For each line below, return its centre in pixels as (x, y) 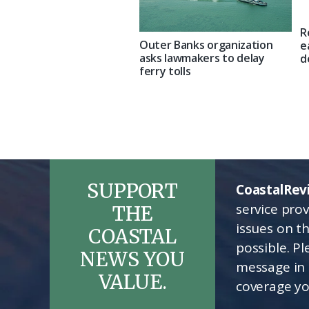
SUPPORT (132, 191)
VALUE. (132, 282)
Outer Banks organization (206, 44)
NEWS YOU (132, 259)
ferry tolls (165, 71)
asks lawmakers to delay (202, 58)
